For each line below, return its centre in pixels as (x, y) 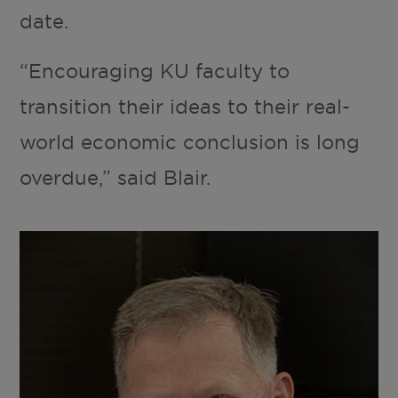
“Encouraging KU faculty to (155, 71)
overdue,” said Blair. (115, 177)
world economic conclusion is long (190, 142)
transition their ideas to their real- (185, 106)
